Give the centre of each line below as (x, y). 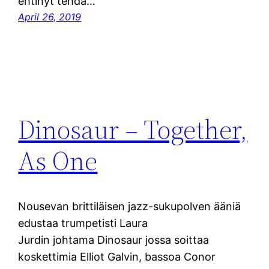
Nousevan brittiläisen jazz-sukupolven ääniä (130, 207)
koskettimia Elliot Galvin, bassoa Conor (117, 257)
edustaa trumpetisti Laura (83, 223)
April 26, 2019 (50, 17)
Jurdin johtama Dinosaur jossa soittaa (114, 240)
